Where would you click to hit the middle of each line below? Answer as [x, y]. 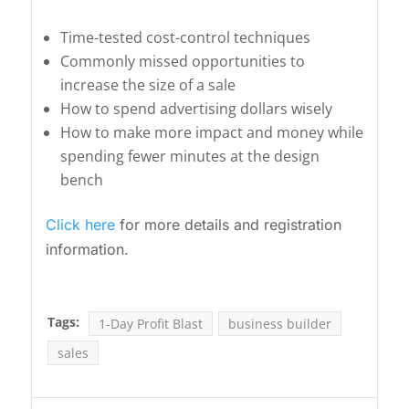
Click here [80, 224]
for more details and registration [228, 224]
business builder [279, 324]
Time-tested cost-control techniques [185, 37]
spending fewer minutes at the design [189, 156]
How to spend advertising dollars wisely [196, 108]
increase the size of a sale [147, 84]
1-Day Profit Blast [150, 324]
